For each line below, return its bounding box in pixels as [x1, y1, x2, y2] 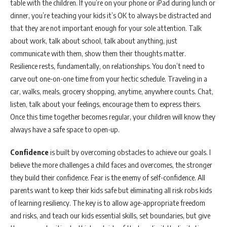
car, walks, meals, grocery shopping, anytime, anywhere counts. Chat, [10, 87, 213, 96]
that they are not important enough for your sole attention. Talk [10, 23, 202, 32]
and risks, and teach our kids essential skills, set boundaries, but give [10, 211, 210, 220]
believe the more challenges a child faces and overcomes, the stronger [10, 160, 212, 169]
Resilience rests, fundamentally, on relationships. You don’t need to [10, 61, 205, 70]
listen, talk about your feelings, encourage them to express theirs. [10, 99, 201, 108]
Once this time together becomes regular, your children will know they [10, 112, 215, 121]
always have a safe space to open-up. [10, 125, 121, 134]
